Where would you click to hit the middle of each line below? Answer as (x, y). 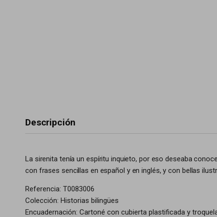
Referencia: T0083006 (60, 189)
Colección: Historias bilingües (72, 201)
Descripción (50, 122)
